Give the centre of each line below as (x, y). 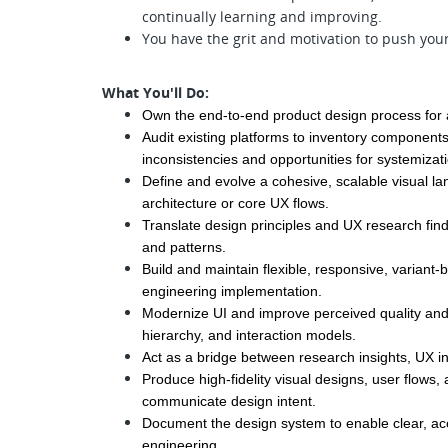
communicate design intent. (229, 401)
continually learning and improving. (262, 16)
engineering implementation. (232, 291)
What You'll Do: (155, 92)
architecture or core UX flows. (235, 203)
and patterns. (184, 247)
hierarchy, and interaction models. (249, 335)
